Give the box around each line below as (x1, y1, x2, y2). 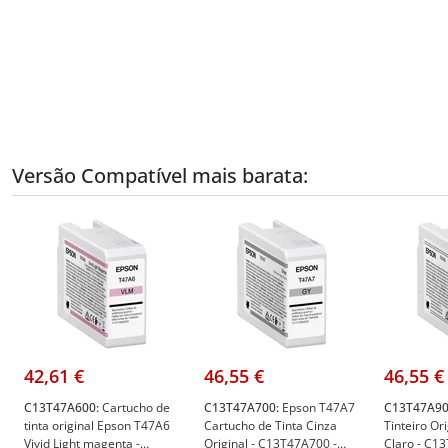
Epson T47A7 (279, 398, 355, 416)
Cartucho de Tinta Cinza (204, 416, 337, 434)
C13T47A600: (24, 398, 99, 416)
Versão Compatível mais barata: (12, 161, 308, 189)
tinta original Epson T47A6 (24, 416, 170, 434)
